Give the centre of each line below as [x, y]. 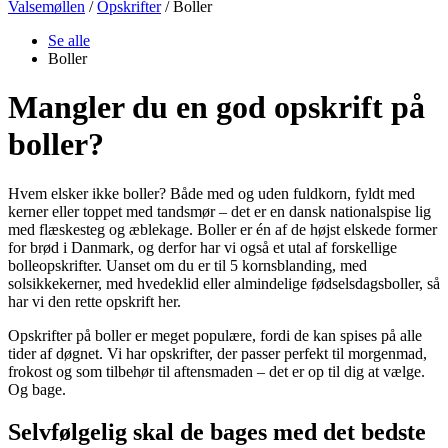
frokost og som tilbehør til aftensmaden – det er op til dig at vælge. [216, 371]
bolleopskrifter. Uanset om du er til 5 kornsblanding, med [187, 265]
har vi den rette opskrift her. [94, 301]
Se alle [69, 40]
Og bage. [37, 389]
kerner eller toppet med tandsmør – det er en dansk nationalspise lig [219, 211]
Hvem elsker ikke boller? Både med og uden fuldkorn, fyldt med [211, 193]
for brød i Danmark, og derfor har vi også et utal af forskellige [202, 247]
